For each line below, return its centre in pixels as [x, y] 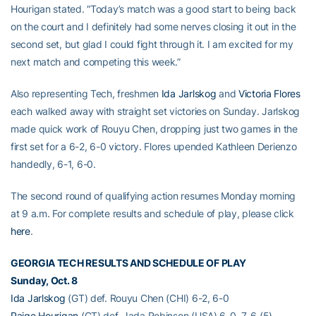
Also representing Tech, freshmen [86, 93]
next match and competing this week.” [96, 62]
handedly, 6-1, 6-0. [53, 164]
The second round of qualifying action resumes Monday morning [153, 196]
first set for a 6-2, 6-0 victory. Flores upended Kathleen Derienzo [154, 146]
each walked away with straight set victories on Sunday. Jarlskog [156, 111]
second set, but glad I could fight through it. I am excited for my [152, 44]
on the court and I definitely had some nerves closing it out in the [153, 26]
